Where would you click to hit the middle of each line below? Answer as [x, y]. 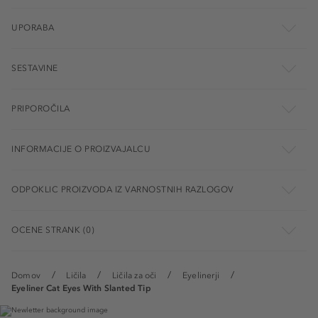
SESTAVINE [35, 68]
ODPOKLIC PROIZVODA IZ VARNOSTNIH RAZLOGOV [122, 190]
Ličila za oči [134, 276]
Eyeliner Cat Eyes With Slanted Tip [81, 289]
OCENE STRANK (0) [53, 230]
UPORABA [33, 28]
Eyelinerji [201, 276]
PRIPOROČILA [41, 109]
